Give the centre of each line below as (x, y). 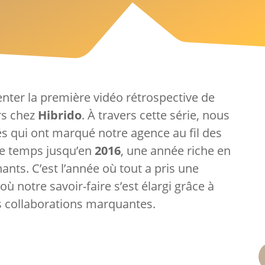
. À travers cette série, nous (156, 115)
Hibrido (60, 115)
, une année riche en (176, 151)
